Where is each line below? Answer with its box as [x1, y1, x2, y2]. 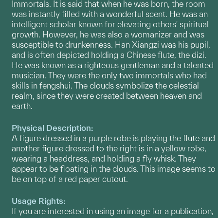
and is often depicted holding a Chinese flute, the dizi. [12, 50, 206, 59]
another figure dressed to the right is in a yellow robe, [12, 144, 206, 153]
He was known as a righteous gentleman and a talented [12, 60, 214, 70]
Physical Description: [12, 123, 93, 132]
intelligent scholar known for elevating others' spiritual [12, 19, 209, 29]
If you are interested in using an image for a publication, [12, 206, 214, 216]
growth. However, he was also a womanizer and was [12, 30, 204, 39]
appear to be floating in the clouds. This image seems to [12, 164, 216, 173]
